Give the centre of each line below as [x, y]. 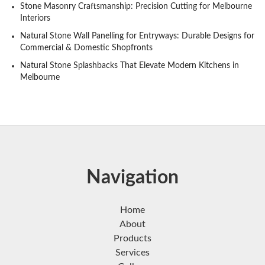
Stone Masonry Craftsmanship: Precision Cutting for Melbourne [136, 7]
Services [132, 253]
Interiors [35, 19]
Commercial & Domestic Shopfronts [86, 48]
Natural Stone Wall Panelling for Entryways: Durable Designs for [137, 36]
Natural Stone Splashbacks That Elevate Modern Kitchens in [129, 66]
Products [132, 239]
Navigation [132, 178]
